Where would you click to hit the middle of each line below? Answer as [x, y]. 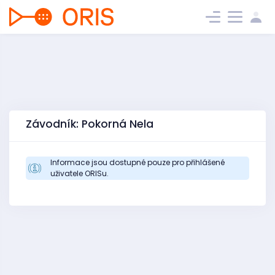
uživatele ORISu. [79, 173]
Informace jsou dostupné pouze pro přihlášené [137, 162]
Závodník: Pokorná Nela [90, 124]
